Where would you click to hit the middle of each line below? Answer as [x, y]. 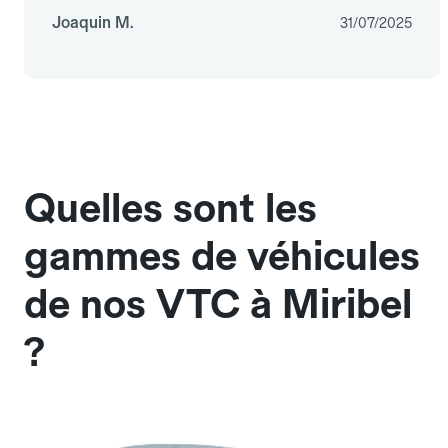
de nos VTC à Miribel [218, 304]
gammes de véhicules [222, 256]
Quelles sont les [170, 208]
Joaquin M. [93, 23]
